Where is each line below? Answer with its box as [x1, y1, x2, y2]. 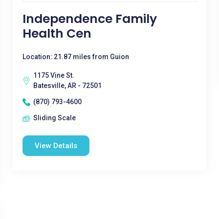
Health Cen [22, 25, 91, 42]
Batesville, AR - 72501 [33, 82, 102, 89]
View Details [34, 141, 77, 150]
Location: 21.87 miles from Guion [22, 53, 129, 61]
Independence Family [22, 10, 157, 27]
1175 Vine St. [33, 71, 74, 79]
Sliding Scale [33, 114, 76, 122]
